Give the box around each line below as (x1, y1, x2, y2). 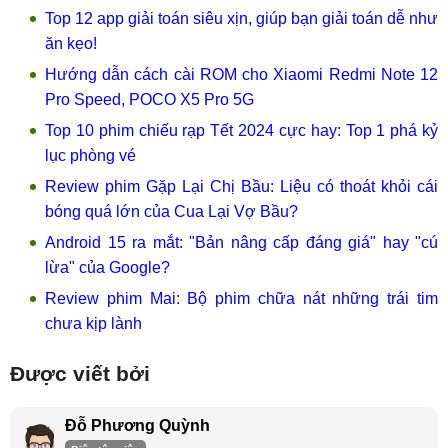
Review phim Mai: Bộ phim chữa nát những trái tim (45, 290, 438, 307)
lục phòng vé (45, 147, 136, 164)
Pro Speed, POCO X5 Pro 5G (45, 91, 254, 108)
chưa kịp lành (45, 315, 142, 332)
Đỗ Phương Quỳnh (65, 416, 210, 434)
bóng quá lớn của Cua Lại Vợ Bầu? (45, 203, 298, 220)
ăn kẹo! (45, 35, 97, 52)
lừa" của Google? (45, 259, 170, 276)
